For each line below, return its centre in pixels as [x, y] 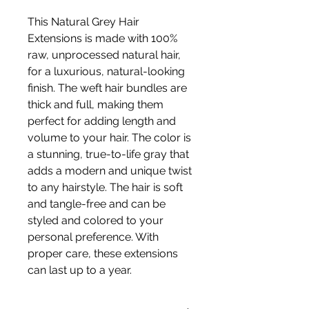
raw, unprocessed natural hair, [104, 54]
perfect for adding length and [102, 121]
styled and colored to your [96, 220]
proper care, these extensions [103, 253]
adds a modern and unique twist [110, 170]
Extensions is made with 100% [102, 38]
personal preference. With [93, 237]
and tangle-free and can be [97, 203]
